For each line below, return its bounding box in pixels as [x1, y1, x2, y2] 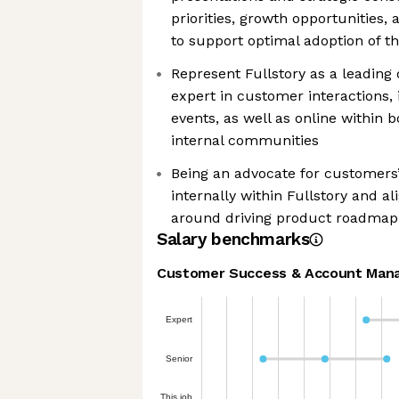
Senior [165, 353, 193, 363]
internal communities [171, 132, 319, 149]
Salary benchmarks [157, 229, 310, 249]
